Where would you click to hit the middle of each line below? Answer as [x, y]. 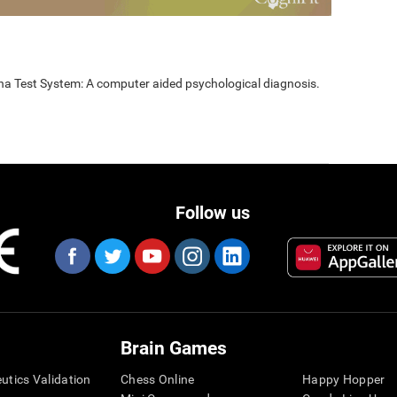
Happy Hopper [344, 380]
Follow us [213, 214]
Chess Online [158, 380]
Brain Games [174, 349]
